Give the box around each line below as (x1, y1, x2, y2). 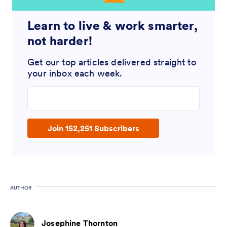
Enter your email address (27, 87, 119, 98)
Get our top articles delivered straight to (27, 56, 196, 68)
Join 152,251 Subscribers (47, 123, 139, 133)
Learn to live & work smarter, (27, 17, 198, 33)
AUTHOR (10, 184, 31, 191)
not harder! (27, 32, 92, 49)
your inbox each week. (27, 67, 123, 79)
